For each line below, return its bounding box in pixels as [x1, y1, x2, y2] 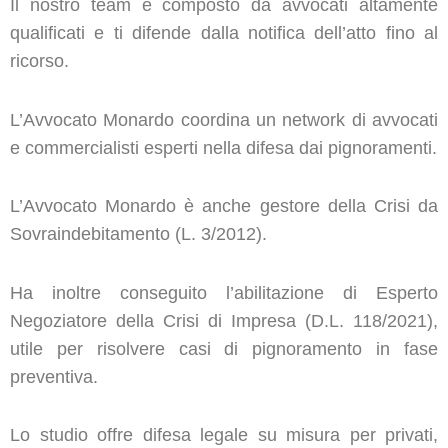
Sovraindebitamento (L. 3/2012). [10, 224, 267, 245]
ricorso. [10, 50, 69, 71]
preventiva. [10, 366, 98, 387]
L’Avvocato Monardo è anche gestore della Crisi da [10, 196, 438, 217]
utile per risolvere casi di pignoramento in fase [10, 338, 438, 359]
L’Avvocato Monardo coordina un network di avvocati [10, 109, 438, 130]
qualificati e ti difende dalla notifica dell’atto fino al [10, 22, 438, 43]
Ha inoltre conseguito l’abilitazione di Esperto [10, 282, 438, 303]
